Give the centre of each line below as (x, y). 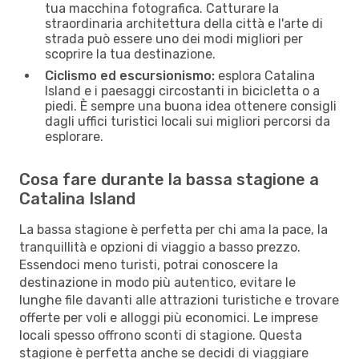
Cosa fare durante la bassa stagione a (169, 179)
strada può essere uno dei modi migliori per (174, 38)
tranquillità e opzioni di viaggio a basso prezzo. (160, 247)
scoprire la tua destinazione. (130, 54)
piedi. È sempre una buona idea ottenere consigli (191, 106)
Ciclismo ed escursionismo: (130, 75)
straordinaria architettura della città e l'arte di (184, 23)
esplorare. (74, 136)
